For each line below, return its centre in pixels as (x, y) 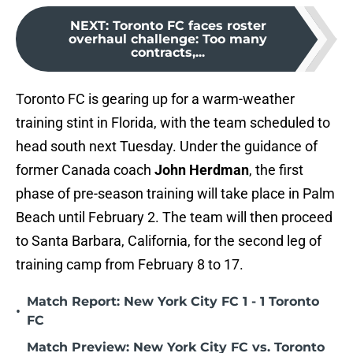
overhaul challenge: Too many (168, 39)
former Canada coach (85, 170)
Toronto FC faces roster (189, 26)
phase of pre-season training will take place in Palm (175, 194)
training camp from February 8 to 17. (130, 265)
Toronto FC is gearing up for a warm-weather (155, 99)
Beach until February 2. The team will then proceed (174, 217)
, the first (276, 170)
